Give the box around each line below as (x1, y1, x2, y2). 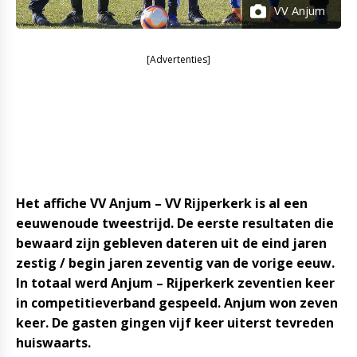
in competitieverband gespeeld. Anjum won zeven (16, 294, 338, 312)
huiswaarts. (16, 334, 91, 351)
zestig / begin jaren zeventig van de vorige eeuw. (16, 254, 335, 272)
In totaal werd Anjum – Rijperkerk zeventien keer (16, 274, 335, 292)
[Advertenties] (147, 53, 210, 66)
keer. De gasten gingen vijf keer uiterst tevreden (16, 314, 334, 331)
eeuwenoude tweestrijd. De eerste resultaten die (16, 214, 334, 232)
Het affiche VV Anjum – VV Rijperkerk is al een (16, 194, 308, 212)
